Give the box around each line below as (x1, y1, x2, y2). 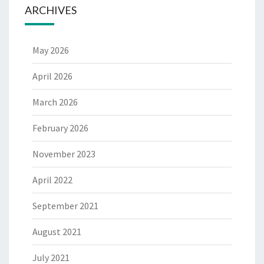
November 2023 (32, 148, 95, 160)
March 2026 (32, 96, 78, 108)
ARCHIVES (25, 4, 77, 17)
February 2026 (32, 122, 88, 134)
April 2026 (32, 70, 72, 82)
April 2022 (32, 174, 72, 186)
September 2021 (32, 200, 98, 212)
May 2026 (32, 44, 69, 57)
